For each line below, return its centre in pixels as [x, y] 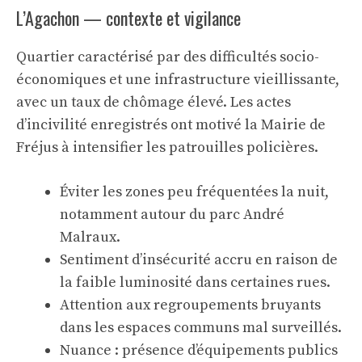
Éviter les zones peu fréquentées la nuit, [194, 192]
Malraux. [90, 237]
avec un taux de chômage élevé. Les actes [154, 102]
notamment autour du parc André [172, 215]
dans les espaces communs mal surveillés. [201, 328]
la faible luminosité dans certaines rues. [195, 282]
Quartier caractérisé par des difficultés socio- [168, 57]
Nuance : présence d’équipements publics [199, 350]
